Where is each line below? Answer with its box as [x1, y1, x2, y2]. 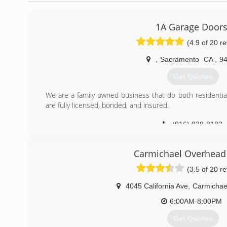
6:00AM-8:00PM [170, 197, 222, 205]
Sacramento [160, 55, 199, 63]
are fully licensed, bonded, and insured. [46, 100, 169, 110]
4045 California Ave [125, 182, 188, 190]
